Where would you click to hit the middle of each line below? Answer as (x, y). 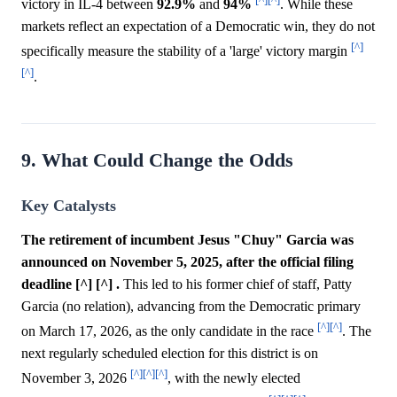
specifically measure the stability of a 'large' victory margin (186, 51)
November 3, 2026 (76, 378)
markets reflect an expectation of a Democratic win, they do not (198, 27)
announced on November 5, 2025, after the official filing (187, 261)
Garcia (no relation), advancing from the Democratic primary (191, 306)
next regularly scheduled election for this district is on (170, 354)
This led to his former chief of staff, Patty (236, 284)
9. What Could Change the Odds (157, 160)
